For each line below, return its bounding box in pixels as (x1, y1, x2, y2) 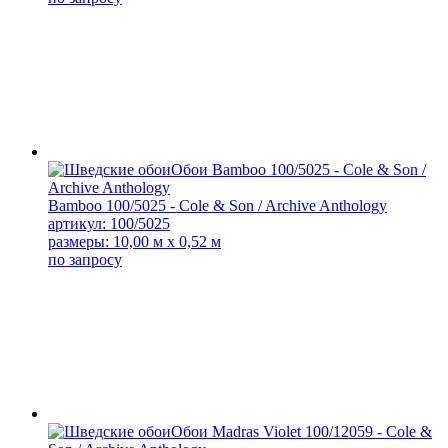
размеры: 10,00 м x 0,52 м (48, 232, 221, 250)
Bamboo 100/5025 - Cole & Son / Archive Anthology (48, 196, 387, 214)
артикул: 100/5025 (48, 214, 170, 232)
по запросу (48, 250, 122, 268)
